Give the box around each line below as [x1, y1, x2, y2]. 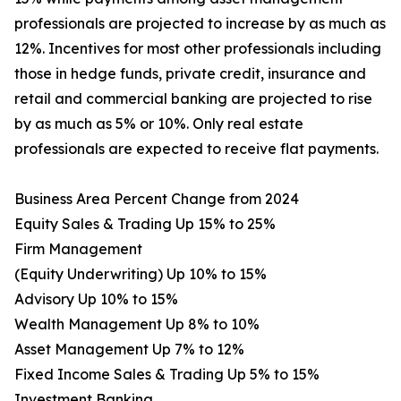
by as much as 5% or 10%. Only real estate [14, 115, 303, 133]
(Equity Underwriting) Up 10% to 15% [14, 265, 267, 284]
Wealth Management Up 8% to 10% [14, 315, 260, 334]
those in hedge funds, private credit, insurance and [14, 64, 366, 83]
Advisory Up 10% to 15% [14, 290, 178, 309]
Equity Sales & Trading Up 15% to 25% [14, 215, 276, 234]
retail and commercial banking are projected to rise [14, 90, 372, 108]
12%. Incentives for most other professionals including [14, 39, 381, 58]
